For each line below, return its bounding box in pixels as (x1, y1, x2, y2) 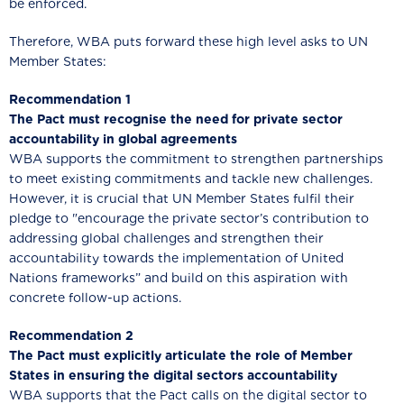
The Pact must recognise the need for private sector (9, 112, 343, 126)
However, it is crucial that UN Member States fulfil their (9, 191, 354, 206)
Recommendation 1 (9, 92, 131, 106)
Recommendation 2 (9, 328, 133, 343)
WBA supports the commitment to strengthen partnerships (9, 151, 383, 166)
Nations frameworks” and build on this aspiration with (9, 271, 348, 285)
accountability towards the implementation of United (9, 251, 344, 265)
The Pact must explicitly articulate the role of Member (9, 348, 353, 363)
